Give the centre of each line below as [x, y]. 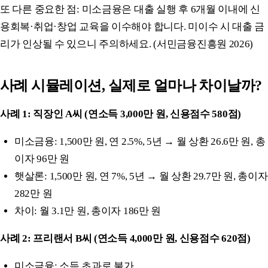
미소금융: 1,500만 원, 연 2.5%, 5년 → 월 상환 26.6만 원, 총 [140, 141]
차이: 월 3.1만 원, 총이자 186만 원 [88, 211]
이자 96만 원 [42, 159]
